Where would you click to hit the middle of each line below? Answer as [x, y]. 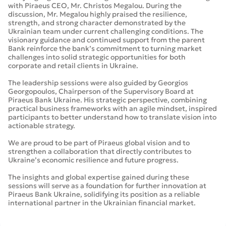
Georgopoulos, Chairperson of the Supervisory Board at [101, 92]
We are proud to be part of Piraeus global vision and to [99, 143]
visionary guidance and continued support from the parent [106, 40]
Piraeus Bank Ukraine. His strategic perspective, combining [107, 100]
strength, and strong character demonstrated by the [97, 23]
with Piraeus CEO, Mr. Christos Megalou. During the [95, 6]
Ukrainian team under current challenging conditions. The [106, 32]
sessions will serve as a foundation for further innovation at [107, 186]
